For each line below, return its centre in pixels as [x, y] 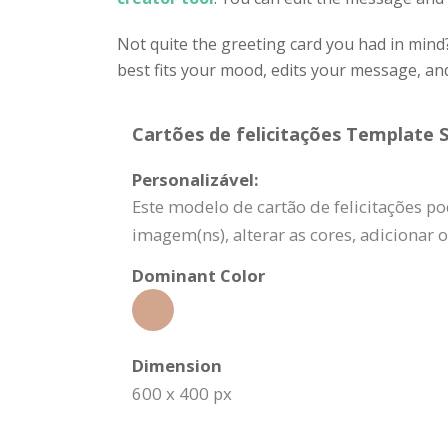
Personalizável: [195, 179]
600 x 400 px [182, 393]
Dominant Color [198, 275]
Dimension [177, 365]
